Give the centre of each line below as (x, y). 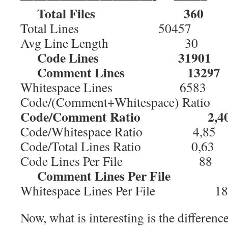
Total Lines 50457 (106, 28)
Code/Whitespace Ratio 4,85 (118, 131)
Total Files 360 (112, 13)
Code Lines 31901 (116, 58)
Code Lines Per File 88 (116, 161)
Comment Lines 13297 (120, 72)
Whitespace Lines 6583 (113, 87)
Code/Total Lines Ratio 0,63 (117, 146)
